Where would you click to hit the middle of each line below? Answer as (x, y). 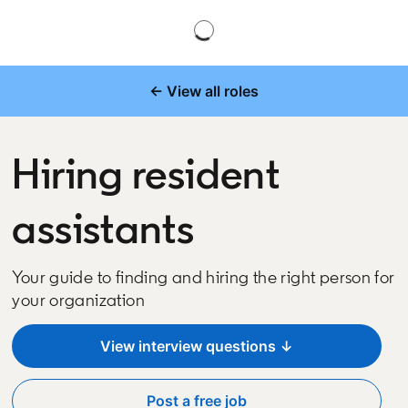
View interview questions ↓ (196, 346)
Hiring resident (146, 173)
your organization (78, 300)
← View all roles (204, 91)
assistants (103, 228)
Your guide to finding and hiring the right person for (204, 277)
